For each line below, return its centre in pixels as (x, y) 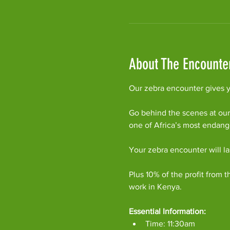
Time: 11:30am (170, 224)
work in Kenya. (155, 187)
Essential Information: (167, 212)
